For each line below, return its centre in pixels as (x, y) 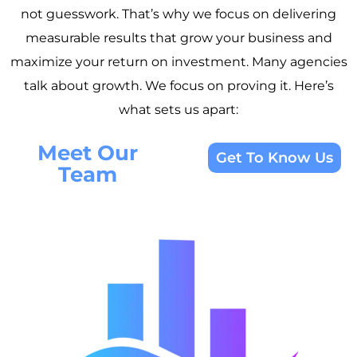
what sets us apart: (178, 109)
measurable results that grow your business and (178, 37)
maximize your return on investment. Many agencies (178, 61)
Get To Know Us (275, 157)
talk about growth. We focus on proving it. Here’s (178, 85)
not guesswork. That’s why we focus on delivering (178, 14)
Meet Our (87, 153)
